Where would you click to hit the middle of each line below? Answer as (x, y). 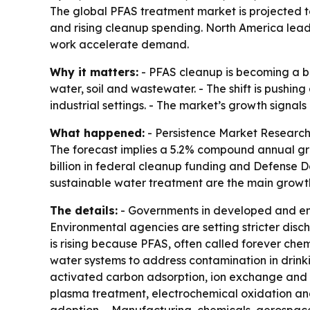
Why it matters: (94, 72)
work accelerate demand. (119, 44)
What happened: (97, 133)
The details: (84, 210)
